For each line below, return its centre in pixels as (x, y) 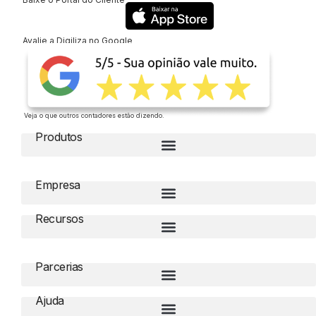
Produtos (59, 137)
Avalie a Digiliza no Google (78, 40)
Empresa (58, 185)
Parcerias (59, 267)
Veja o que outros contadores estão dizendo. (94, 116)
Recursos (59, 219)
